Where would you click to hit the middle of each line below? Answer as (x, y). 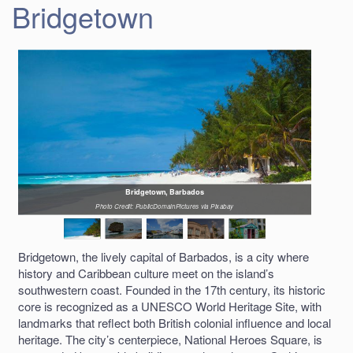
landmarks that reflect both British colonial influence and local (175, 323)
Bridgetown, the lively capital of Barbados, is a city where (163, 257)
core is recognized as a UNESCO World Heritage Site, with (170, 307)
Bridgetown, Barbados (165, 191)
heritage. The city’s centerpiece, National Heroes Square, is (170, 340)
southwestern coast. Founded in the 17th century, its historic (172, 290)
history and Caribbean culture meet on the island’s (146, 273)
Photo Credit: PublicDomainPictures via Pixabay (165, 205)
